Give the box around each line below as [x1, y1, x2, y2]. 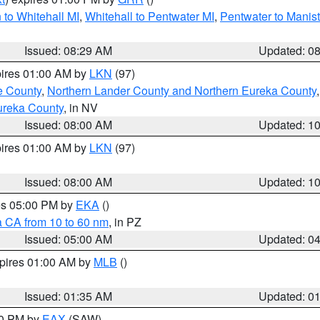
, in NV [64, 99, 98, 116]
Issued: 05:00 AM [24, 231, 113, 247]
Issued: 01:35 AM [24, 288, 113, 304]
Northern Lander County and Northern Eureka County [47, 82, 316, 99]
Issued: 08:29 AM [24, 42, 113, 59]
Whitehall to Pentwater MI [85, 8, 214, 24]
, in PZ [109, 214, 141, 230]
